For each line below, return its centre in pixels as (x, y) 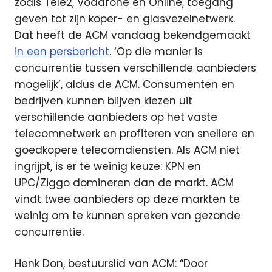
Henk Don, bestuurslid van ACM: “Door (111, 263)
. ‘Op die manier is (156, 51)
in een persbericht (62, 51)
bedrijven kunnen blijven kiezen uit (104, 100)
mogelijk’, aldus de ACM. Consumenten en (124, 84)
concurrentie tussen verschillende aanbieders (135, 68)
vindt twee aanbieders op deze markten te (127, 199)
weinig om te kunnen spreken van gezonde (127, 215)
